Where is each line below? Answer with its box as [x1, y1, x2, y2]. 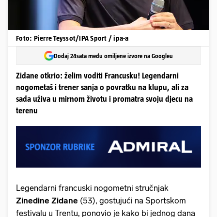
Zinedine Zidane [16, 195, 78, 205]
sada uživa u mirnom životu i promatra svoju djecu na [16, 94, 193, 104]
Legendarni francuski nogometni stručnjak [16, 183, 169, 193]
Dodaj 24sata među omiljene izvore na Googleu [54, 52, 173, 60]
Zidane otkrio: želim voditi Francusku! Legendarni [16, 71, 179, 80]
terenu [16, 106, 38, 115]
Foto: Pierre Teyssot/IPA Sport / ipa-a [16, 34, 129, 42]
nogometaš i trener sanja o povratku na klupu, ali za [16, 83, 188, 92]
